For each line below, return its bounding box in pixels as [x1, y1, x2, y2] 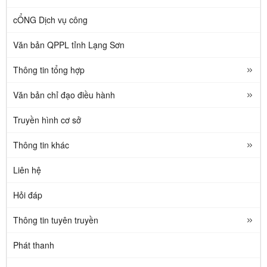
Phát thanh [13, 238, 54, 251]
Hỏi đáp [13, 188, 42, 201]
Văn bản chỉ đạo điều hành [13, 88, 115, 101]
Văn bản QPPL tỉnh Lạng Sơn [13, 38, 125, 51]
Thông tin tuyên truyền [13, 213, 98, 226]
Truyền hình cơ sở [13, 113, 81, 126]
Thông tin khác [13, 138, 69, 151]
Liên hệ [13, 163, 41, 176]
